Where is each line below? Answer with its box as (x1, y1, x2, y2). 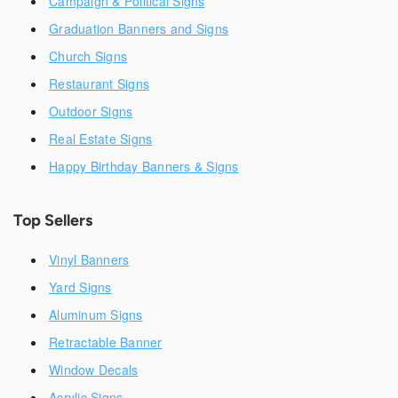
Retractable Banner (49, 332, 163, 351)
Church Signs (49, 46, 127, 65)
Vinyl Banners (49, 250, 130, 268)
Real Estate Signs (49, 129, 153, 147)
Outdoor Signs (49, 101, 133, 120)
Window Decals (49, 360, 139, 378)
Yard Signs (49, 277, 112, 296)
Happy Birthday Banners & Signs (49, 156, 239, 175)
